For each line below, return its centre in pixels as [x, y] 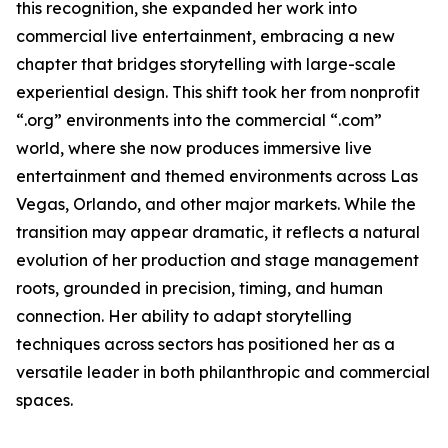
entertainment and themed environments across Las [217, 176]
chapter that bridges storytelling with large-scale [206, 64]
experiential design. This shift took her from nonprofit [218, 92]
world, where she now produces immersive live [194, 148]
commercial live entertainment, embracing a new [205, 36]
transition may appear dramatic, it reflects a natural [218, 232]
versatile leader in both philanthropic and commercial [223, 372]
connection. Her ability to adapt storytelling [184, 316]
